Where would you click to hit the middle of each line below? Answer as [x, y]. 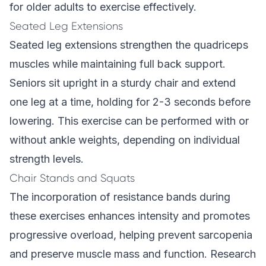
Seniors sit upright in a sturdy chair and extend [123, 83]
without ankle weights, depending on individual [125, 140]
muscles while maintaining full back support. [118, 64]
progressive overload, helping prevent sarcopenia [131, 235]
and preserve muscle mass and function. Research [133, 254]
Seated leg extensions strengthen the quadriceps [129, 45]
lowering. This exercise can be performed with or [129, 121]
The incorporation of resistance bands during [120, 197]
